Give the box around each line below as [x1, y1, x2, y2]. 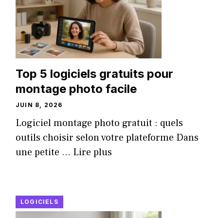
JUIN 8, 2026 [16, 101, 63, 109]
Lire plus [73, 146, 112, 159]
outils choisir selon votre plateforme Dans [16, 131, 199, 145]
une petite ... [16, 146, 73, 159]
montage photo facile [16, 82, 137, 96]
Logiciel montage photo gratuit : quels [16, 117, 183, 130]
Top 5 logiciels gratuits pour [16, 67, 173, 81]
